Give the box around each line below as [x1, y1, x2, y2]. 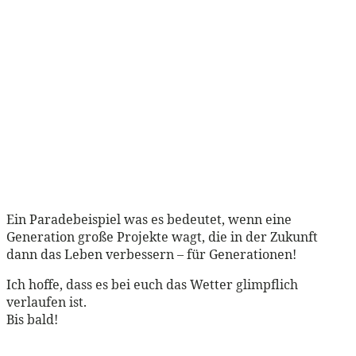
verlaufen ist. [6, 292, 87, 311]
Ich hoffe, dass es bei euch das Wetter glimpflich [6, 275, 298, 293]
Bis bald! [6, 310, 58, 328]
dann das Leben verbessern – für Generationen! [6, 245, 296, 263]
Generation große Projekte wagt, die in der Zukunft [6, 227, 318, 246]
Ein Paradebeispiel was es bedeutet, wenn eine [6, 210, 292, 228]
